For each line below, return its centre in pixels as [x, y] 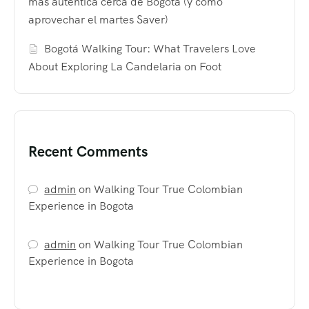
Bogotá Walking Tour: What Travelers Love [150, 49]
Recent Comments [88, 152]
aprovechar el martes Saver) [98, 20]
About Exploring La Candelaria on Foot [125, 67]
